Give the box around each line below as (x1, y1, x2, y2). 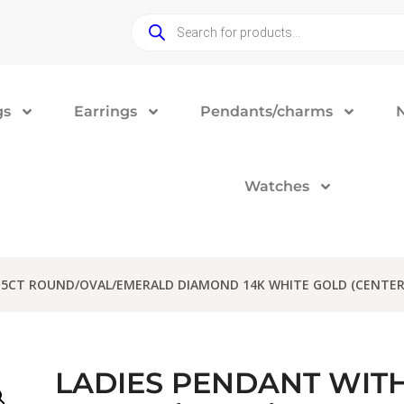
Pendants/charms (200, 103, 334, 120)
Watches (243, 178, 309, 195)
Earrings (74, 103, 138, 120)
